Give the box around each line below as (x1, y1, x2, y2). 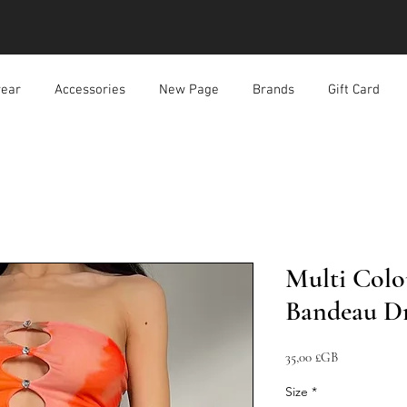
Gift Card (327, 82, 380, 98)
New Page (158, 82, 219, 98)
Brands (252, 82, 294, 98)
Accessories (54, 82, 125, 98)
